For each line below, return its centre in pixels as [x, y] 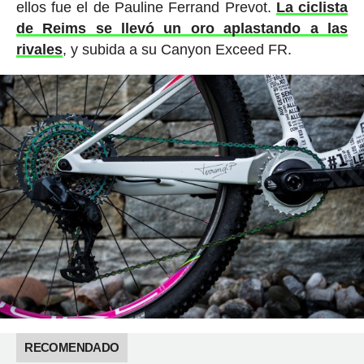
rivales [39, 49]
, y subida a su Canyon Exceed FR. [177, 49]
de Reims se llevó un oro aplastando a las [182, 28]
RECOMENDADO [72, 347]
